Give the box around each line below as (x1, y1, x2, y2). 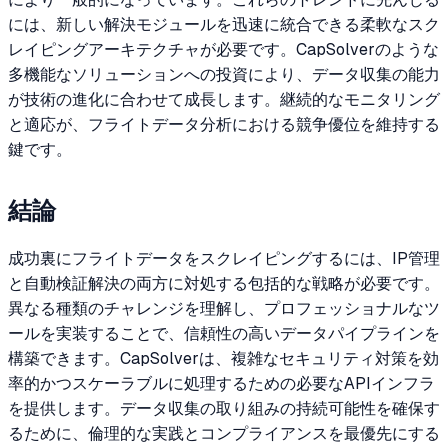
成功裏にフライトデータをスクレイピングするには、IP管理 (8, 249, 440, 269)
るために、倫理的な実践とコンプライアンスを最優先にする (8, 424, 440, 444)
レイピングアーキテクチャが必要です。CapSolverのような (8, 39, 439, 59)
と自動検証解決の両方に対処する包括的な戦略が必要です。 (8, 274, 440, 294)
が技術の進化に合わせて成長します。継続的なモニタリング (8, 89, 440, 109)
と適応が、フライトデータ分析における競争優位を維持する (8, 114, 440, 134)
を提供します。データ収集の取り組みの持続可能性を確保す (8, 399, 440, 419)
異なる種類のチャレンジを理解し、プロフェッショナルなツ (8, 299, 440, 319)
